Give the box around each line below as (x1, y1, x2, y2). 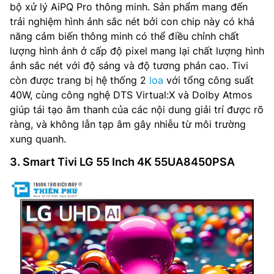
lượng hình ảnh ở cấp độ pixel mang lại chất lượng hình (10, 44, 264, 57)
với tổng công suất (163, 73, 254, 86)
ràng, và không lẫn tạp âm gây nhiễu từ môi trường (10, 117, 246, 130)
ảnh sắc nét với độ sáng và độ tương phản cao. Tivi (10, 59, 248, 72)
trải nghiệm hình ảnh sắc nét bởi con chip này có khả (10, 15, 254, 28)
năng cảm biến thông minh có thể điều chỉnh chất (10, 29, 239, 42)
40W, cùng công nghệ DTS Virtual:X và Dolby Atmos (10, 88, 252, 101)
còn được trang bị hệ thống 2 (10, 73, 149, 86)
